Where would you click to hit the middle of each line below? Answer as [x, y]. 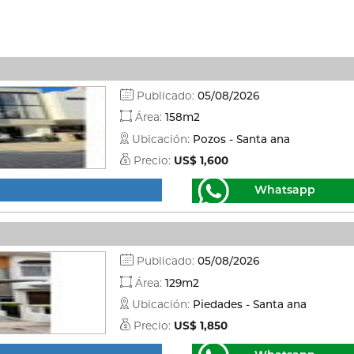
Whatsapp [285, 189]
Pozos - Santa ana [241, 139]
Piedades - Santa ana [249, 305]
